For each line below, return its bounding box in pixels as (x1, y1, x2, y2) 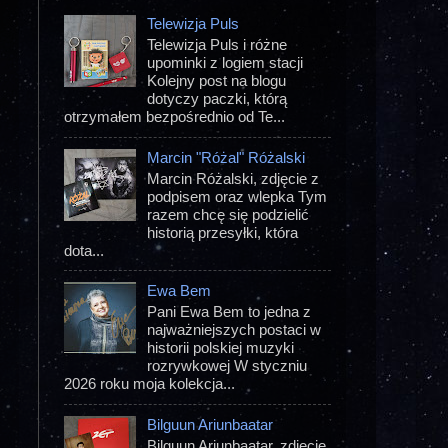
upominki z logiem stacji (147, 54, 304, 72)
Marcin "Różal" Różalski (147, 148, 306, 166)
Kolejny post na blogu (147, 72, 287, 90)
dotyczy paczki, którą (147, 90, 288, 108)
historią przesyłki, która (147, 223, 299, 241)
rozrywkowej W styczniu (147, 357, 308, 375)
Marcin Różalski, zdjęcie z (147, 169, 320, 187)
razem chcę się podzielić (147, 205, 310, 223)
